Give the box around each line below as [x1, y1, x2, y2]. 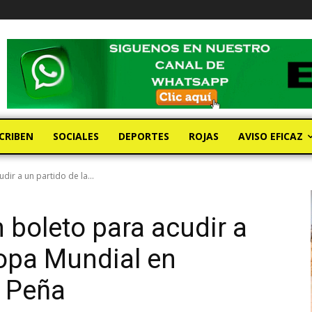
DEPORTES [118, 130, 169, 143]
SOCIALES [53, 130, 99, 143]
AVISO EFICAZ [238, 130, 303, 143]
